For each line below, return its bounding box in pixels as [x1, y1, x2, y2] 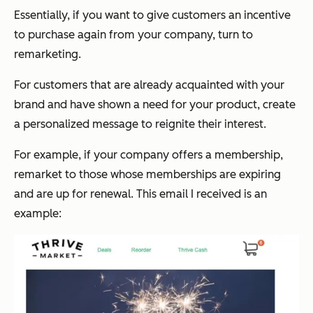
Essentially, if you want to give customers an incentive [14, 8, 291, 22]
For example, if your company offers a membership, [14, 147, 283, 161]
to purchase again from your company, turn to [14, 27, 253, 41]
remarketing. [14, 47, 81, 61]
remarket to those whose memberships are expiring [14, 167, 281, 181]
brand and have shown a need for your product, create [14, 97, 296, 111]
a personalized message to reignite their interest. [14, 117, 266, 131]
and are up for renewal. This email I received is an [14, 187, 267, 201]
